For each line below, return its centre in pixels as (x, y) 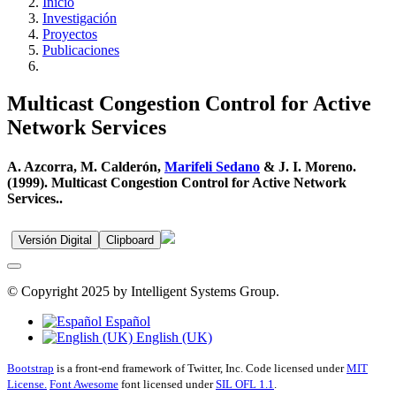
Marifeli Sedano (212, 166)
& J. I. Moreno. (308, 166)
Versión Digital (55, 240)
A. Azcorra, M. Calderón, (86, 166)
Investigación (80, 19)
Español (126, 321)
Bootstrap (30, 368)
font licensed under (167, 384)
